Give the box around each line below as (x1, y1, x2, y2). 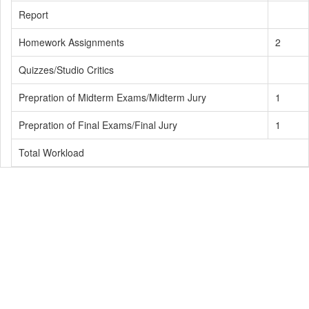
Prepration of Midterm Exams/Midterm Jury (19, 90, 206, 104)
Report (19, 8, 48, 21)
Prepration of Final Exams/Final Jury (19, 118, 177, 132)
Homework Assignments (19, 35, 124, 49)
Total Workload (19, 146, 84, 159)
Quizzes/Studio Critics (19, 63, 114, 77)
